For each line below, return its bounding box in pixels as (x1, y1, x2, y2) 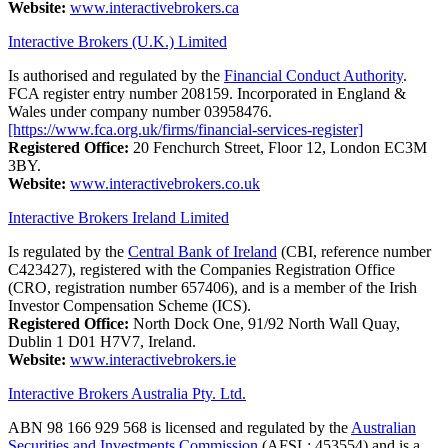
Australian (351, 419, 416, 437)
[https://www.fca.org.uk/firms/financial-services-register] (8, 121, 363, 139)
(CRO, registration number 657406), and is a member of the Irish (8, 279, 417, 297)
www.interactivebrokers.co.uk (70, 175, 260, 193)
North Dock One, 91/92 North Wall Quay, (129, 315, 400, 333)
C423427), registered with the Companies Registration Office (8, 261, 395, 279)
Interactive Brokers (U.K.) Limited (8, 33, 227, 51)
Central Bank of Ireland (128, 243, 277, 261)
